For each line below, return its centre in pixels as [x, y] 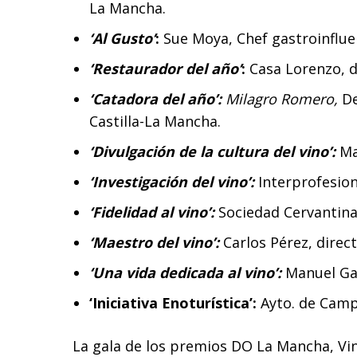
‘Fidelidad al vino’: [152, 212]
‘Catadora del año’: [155, 99]
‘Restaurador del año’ [165, 69]
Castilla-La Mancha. [155, 122]
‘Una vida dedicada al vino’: [185, 273]
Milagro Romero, [282, 99]
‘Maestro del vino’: [154, 243]
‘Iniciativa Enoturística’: [175, 303]
